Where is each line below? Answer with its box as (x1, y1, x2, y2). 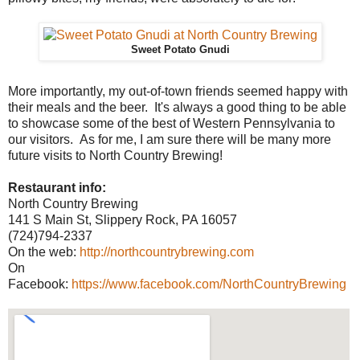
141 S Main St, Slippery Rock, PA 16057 (8, 212, 237, 227)
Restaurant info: (8, 180, 106, 194)
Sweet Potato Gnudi (130, 43, 230, 55)
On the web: (8, 244, 80, 259)
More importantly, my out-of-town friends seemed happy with (8, 84, 348, 98)
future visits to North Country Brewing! (8, 148, 223, 162)
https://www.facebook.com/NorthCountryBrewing (72, 276, 346, 291)
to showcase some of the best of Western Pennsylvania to (8, 116, 335, 130)
